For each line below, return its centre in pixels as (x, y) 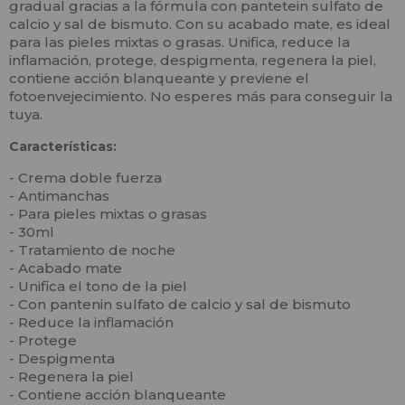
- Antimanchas (59, 196)
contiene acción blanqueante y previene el (159, 79)
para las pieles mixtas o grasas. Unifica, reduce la (179, 42)
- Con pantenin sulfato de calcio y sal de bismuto (180, 305)
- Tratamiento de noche (92, 250)
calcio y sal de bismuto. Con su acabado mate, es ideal (200, 24)
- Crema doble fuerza (85, 178)
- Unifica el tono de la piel (98, 287)
